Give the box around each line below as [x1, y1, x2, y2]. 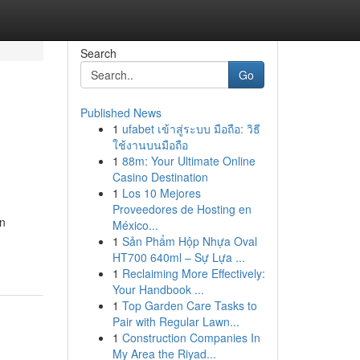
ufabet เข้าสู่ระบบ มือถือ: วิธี [121, 121, 260, 137]
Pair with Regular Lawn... [112, 313, 239, 329]
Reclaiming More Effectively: [121, 265, 265, 281]
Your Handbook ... [112, 281, 204, 297]
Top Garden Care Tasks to [121, 297, 257, 313]
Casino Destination [112, 169, 208, 185]
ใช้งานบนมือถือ [112, 137, 188, 153]
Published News [80, 104, 162, 121]
